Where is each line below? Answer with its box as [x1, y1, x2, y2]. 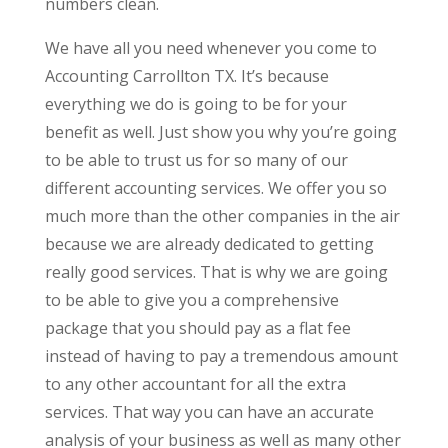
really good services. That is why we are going [44, 260, 388, 283]
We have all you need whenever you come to [44, 36, 377, 59]
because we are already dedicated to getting [44, 232, 374, 255]
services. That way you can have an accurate [44, 400, 374, 423]
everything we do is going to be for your [44, 92, 347, 115]
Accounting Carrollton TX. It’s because [44, 64, 329, 87]
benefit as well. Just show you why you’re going [44, 120, 397, 143]
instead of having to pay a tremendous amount [44, 344, 398, 367]
